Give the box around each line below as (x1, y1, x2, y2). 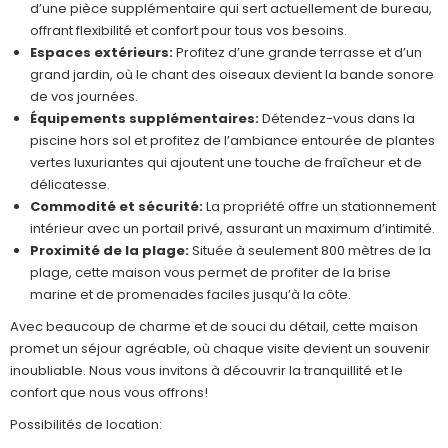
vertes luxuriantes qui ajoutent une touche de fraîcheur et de (30, 153, 422, 172)
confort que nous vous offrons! (10, 383, 208, 402)
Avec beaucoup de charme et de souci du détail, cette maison (10, 317, 418, 336)
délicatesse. (30, 175, 110, 194)
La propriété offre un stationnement (203, 197, 436, 216)
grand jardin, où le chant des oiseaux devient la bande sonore (30, 65, 434, 84)
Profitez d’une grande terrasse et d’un (173, 43, 422, 62)
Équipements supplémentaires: (30, 109, 259, 128)
